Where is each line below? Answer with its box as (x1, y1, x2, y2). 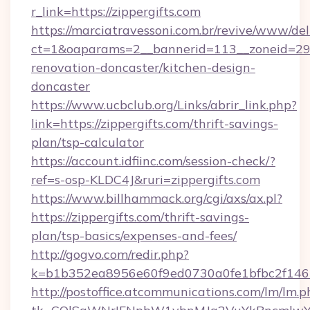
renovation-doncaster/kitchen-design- (31, 60, 255, 75)
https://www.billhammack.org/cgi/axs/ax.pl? (31, 190, 282, 206)
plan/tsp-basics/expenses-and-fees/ (31, 228, 237, 244)
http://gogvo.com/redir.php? (31, 246, 189, 262)
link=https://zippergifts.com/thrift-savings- (31, 116, 278, 131)
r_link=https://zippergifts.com (31, 3, 201, 19)
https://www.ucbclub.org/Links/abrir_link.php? (31, 97, 297, 113)
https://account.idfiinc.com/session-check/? (31, 153, 275, 169)
